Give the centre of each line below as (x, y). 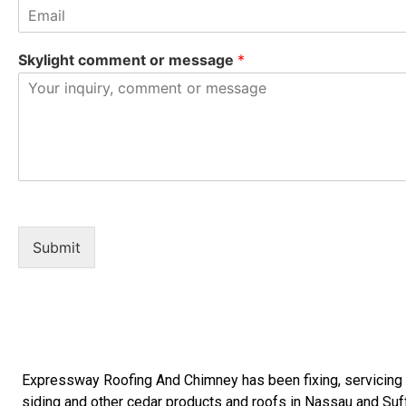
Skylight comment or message (128, 60)
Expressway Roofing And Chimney (130, 380)
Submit (57, 247)
